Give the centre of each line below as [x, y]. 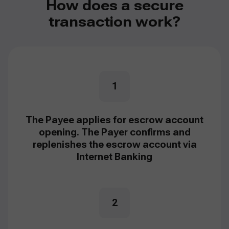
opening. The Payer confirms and [114, 132]
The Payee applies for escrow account [114, 120]
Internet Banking [114, 157]
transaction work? [114, 22]
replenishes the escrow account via [114, 145]
